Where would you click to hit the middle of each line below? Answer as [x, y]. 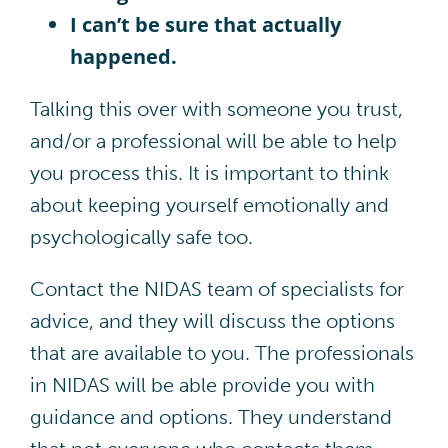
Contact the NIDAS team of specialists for [216, 288]
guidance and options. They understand [210, 416]
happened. [123, 56]
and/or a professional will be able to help [213, 140]
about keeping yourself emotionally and [209, 204]
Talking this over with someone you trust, [216, 108]
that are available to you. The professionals [221, 352]
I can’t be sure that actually [205, 24]
